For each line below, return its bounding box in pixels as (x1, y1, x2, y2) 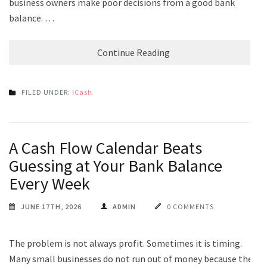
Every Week (9, 172, 90, 194)
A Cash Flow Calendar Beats (9, 136, 202, 159)
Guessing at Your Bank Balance (9, 154, 222, 176)
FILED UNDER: (21, 87, 72, 97)
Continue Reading (97, 46, 170, 58)
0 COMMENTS (167, 201, 214, 211)
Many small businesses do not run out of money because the (9, 252, 253, 265)
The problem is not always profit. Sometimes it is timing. (9, 237, 242, 249)
